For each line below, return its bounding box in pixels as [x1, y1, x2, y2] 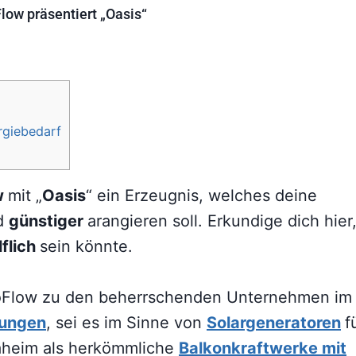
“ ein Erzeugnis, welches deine [86, 185, 317, 205]
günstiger [9, 211, 87, 230]
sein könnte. [40, 236, 133, 256]
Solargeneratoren [207, 312, 341, 332]
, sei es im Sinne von [46, 312, 207, 332]
